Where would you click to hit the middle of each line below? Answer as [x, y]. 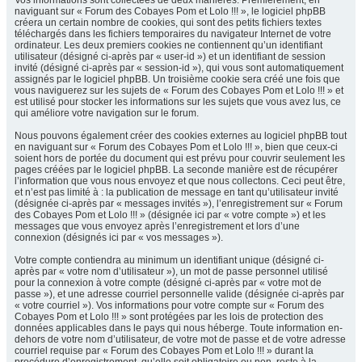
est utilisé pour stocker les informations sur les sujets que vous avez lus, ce [178, 102]
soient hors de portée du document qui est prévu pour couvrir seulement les [180, 158]
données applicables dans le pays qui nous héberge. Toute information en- [179, 328]
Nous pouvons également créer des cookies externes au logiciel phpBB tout [181, 136]
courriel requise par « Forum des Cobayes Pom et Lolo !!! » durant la [164, 351]
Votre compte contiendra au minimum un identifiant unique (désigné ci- [169, 260]
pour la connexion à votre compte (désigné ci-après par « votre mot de [168, 283]
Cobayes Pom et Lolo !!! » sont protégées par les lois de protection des [169, 317]
